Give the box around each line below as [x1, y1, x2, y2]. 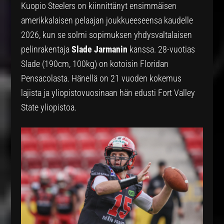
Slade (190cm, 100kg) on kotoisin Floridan [21, 58, 169, 69]
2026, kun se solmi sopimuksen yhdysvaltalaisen [21, 29, 192, 40]
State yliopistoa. [21, 101, 77, 112]
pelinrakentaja [21, 43, 72, 54]
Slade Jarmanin [71, 43, 130, 54]
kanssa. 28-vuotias [129, 43, 195, 54]
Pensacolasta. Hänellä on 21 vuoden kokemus [21, 72, 182, 83]
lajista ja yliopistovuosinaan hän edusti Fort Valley [21, 87, 195, 98]
